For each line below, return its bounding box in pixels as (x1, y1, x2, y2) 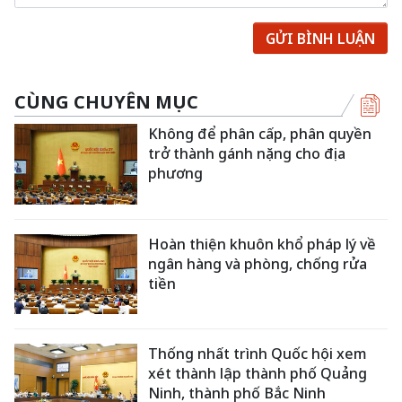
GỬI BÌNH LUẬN (266, 28, 375, 48)
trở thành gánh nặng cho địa (148, 144, 346, 163)
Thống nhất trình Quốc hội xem (148, 344, 368, 364)
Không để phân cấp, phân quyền (148, 124, 372, 144)
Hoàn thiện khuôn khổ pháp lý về (148, 233, 377, 254)
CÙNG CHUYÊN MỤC (14, 90, 198, 114)
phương (148, 163, 204, 183)
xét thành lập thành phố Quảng (148, 363, 368, 384)
